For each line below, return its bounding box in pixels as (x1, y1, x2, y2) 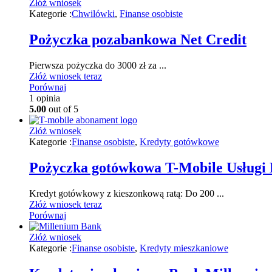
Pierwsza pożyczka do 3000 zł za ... (29, 59, 166, 70)
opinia (34, 92, 60, 103)
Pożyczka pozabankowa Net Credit (29, 31, 246, 47)
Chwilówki (72, 8, 115, 19)
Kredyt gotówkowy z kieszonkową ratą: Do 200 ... (29, 188, 224, 199)
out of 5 (46, 103, 78, 114)
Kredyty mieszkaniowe (140, 242, 228, 253)
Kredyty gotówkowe (140, 136, 219, 147)
